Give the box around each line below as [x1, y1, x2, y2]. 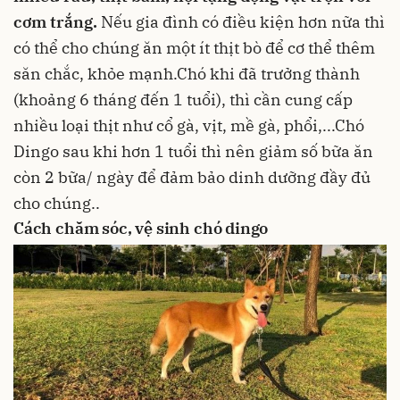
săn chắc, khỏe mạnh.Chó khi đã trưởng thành [13, 63, 360, 85]
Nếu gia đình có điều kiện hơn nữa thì [97, 12, 385, 33]
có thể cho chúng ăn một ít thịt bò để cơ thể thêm [13, 37, 375, 59]
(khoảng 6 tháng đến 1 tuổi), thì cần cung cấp [13, 89, 353, 111]
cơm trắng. [13, 12, 97, 33]
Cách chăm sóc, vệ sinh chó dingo [13, 218, 269, 239]
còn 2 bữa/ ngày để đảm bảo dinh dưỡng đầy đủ [13, 167, 371, 188]
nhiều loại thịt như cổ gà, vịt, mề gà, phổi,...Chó [13, 115, 364, 137]
